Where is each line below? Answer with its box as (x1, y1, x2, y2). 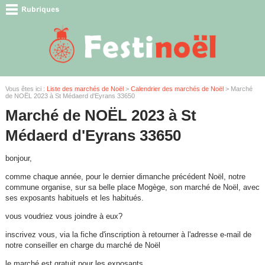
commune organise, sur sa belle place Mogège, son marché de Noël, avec (5, 182, 260, 192)
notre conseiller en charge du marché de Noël (5, 240, 160, 250)
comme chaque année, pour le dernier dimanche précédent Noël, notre (5, 172, 245, 181)
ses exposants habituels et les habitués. (5, 193, 144, 202)
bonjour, (5, 153, 32, 163)
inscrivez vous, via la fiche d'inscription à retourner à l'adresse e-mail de (5, 230, 251, 239)
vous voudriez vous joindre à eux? (5, 211, 122, 221)
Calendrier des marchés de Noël (130, 85, 224, 92)
